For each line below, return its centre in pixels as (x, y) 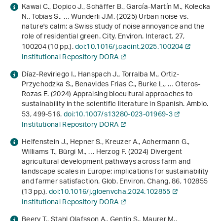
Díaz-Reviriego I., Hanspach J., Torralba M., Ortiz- (101, 75)
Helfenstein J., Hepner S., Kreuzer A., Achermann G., (106, 143)
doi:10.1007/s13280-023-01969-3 (118, 115)
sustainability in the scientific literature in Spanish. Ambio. (115, 105)
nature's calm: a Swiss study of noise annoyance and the (113, 27)
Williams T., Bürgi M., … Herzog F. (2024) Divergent (102, 152)
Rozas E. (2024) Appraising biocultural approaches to (107, 95)
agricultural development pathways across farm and (106, 162)
